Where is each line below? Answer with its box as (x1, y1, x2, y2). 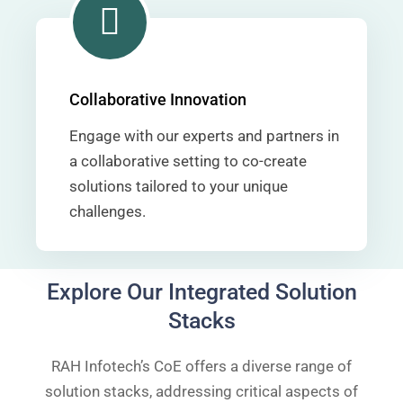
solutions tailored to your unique (69, 177, 288, 195)
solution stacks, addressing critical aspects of (45, 382, 358, 400)
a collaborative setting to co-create (69, 152, 307, 170)
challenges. (69, 202, 146, 220)
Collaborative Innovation (69, 90, 246, 109)
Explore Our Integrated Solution (46, 279, 357, 305)
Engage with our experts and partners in (69, 127, 339, 145)
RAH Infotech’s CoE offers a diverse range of (51, 357, 352, 375)
